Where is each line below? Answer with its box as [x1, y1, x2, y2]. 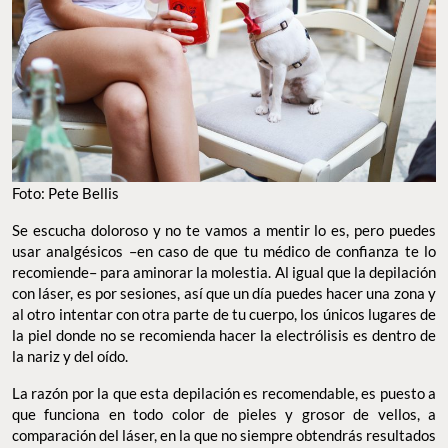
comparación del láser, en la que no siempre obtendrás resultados [12, 426, 436, 445]
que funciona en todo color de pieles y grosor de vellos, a [12, 405, 436, 424]
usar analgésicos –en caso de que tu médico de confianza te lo [12, 242, 436, 261]
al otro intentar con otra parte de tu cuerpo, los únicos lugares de [12, 305, 436, 324]
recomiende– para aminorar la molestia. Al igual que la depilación [12, 263, 436, 282]
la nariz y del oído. [12, 347, 128, 366]
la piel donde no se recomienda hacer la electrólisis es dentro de [12, 326, 436, 345]
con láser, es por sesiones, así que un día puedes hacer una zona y [12, 284, 436, 303]
